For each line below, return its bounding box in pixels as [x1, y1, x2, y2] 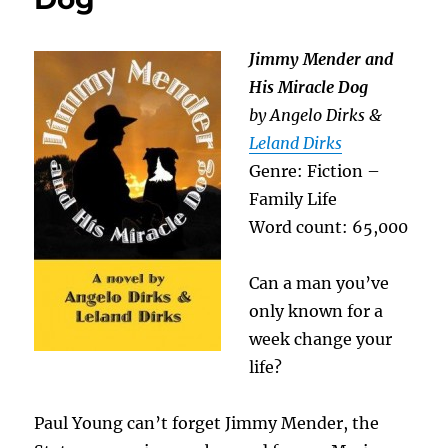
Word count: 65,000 [249, 216, 409, 237]
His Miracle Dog [249, 76, 369, 97]
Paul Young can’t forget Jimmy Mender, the [34, 412, 380, 433]
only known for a [249, 300, 384, 321]
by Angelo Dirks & [249, 104, 383, 125]
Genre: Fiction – [249, 160, 381, 181]
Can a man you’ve [249, 272, 390, 293]
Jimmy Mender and [249, 48, 395, 69]
